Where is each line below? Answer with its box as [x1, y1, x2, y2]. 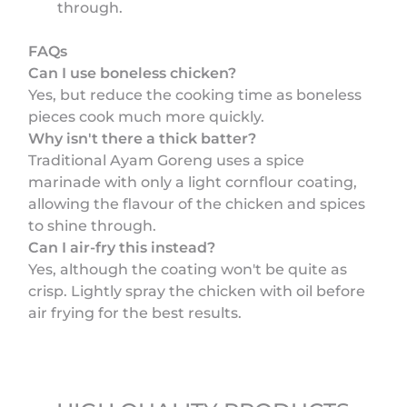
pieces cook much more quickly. [28, 107, 265, 125]
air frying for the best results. [28, 303, 243, 322]
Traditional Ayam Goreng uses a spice [28, 151, 305, 169]
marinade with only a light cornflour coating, [28, 173, 358, 191]
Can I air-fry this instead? [28, 238, 216, 256]
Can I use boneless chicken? [28, 64, 237, 82]
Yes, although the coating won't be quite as [28, 260, 348, 278]
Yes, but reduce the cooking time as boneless [28, 85, 362, 104]
